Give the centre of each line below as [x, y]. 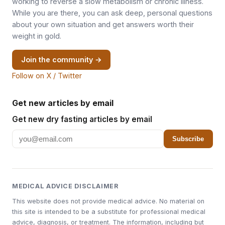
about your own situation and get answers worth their [103, 25]
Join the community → [61, 60]
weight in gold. [37, 36]
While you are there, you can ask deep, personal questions [112, 13]
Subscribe [188, 139]
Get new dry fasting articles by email [82, 119]
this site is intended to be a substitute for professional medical [109, 212]
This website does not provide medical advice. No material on [108, 201]
